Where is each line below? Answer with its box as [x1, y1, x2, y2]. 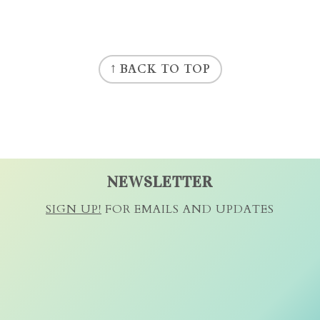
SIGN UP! [46, 201, 101, 217]
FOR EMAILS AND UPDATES [101, 201, 274, 217]
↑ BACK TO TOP [109, 61, 211, 77]
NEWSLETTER [107, 171, 213, 191]
